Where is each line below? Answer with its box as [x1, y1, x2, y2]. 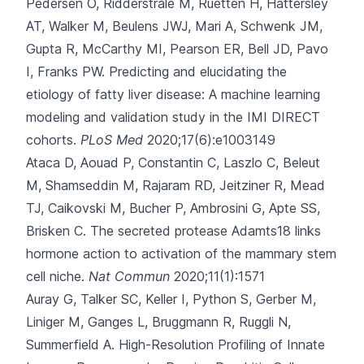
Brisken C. [26, 223, 86, 239]
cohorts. [26, 132, 76, 148]
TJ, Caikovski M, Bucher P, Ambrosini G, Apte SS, [26, 200, 320, 216]
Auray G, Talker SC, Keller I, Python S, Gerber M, [26, 291, 316, 307]
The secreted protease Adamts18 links [90, 223, 321, 239]
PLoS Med [80, 132, 143, 148]
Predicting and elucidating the [109, 63, 287, 80]
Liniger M [26, 314, 80, 330]
